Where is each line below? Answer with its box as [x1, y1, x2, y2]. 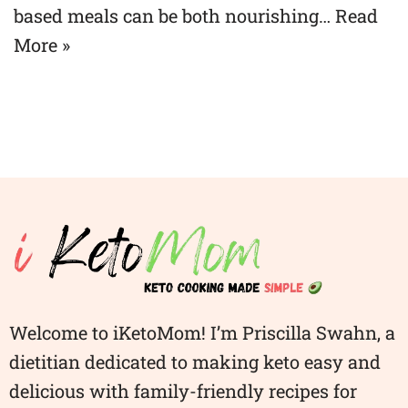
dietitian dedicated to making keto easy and [9, 350, 381, 374]
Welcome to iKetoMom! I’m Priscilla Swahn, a [9, 321, 395, 345]
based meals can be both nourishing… [14, 3, 335, 27]
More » [14, 32, 70, 56]
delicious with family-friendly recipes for [9, 379, 357, 403]
